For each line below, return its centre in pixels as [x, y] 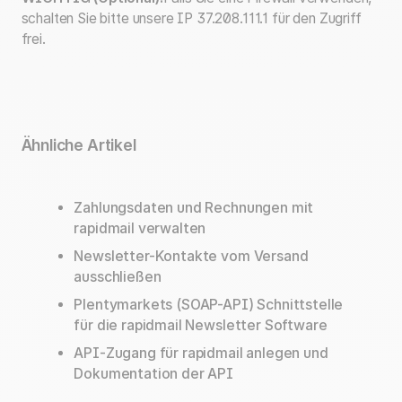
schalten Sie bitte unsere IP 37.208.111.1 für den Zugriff [191, 19]
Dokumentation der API [154, 373]
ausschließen [118, 277]
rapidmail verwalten [140, 229]
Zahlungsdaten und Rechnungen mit [194, 208]
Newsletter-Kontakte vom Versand [191, 257]
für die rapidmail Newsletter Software [201, 325]
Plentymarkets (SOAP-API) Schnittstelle [209, 304]
